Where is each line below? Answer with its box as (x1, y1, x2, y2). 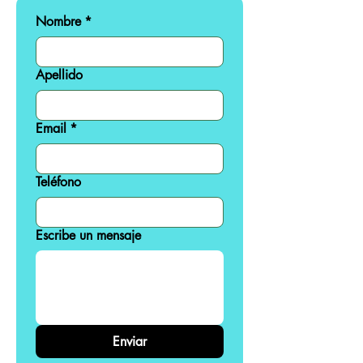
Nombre (36, 13, 81, 30)
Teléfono (36, 173, 81, 190)
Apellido (36, 66, 83, 83)
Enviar (113, 333, 147, 350)
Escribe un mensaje (36, 227, 141, 244)
